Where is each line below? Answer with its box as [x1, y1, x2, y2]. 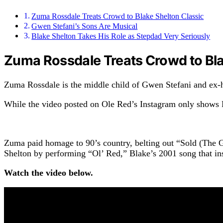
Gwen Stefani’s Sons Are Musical [31, 21, 138, 31]
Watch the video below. [4, 168, 93, 178]
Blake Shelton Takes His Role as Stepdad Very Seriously [31, 31, 211, 41]
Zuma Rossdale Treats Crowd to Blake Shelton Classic [31, 11, 204, 21]
